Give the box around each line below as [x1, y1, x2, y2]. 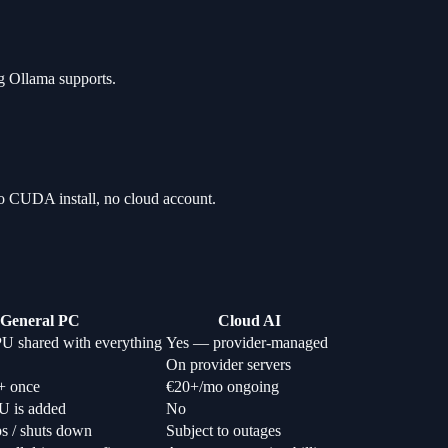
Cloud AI [218, 312, 281, 330]
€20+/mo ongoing [166, 378, 279, 396]
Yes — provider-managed [166, 334, 328, 352]
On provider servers [166, 356, 291, 374]
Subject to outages [166, 422, 281, 440]
